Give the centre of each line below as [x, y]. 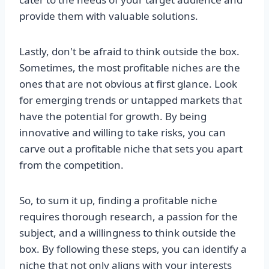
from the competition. [71, 165]
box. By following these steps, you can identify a [133, 249]
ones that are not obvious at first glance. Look [128, 84]
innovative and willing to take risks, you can [122, 133]
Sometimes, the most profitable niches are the [130, 68]
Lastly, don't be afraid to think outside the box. [129, 52]
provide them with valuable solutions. [109, 16]
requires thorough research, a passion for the [128, 217]
